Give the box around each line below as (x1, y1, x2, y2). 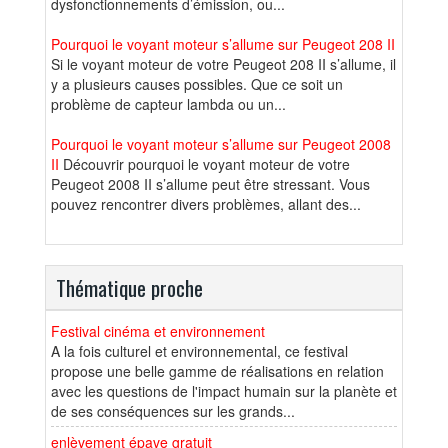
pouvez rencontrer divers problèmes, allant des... (51, 193, 361, 214)
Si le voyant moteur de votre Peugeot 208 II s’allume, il (51, 53, 396, 74)
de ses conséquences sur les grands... (51, 400, 295, 421)
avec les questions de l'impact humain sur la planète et (51, 380, 397, 401)
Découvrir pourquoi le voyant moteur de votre (59, 153, 350, 174)
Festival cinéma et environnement (51, 320, 265, 341)
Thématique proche (56, 271, 203, 303)
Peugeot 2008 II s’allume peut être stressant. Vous (51, 173, 370, 194)
